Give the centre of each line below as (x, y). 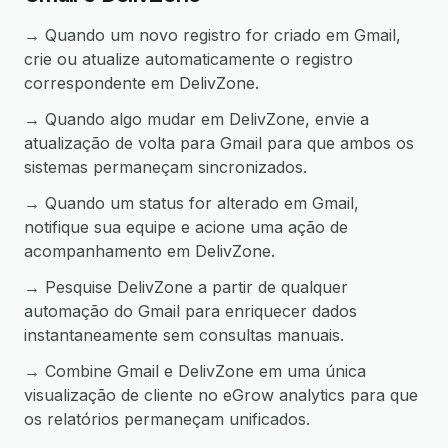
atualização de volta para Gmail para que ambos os (219, 143)
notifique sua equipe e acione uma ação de (186, 227)
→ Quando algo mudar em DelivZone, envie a (196, 119)
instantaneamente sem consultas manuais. (184, 335)
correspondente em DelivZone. (141, 83)
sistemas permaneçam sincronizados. (165, 167)
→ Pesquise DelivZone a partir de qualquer (186, 287)
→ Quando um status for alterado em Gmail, (191, 203)
